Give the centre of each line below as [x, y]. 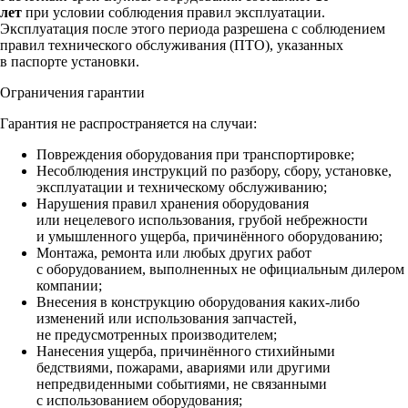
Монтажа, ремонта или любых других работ [174, 253]
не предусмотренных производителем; [157, 335]
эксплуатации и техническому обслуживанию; [182, 188]
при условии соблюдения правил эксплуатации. [173, 13]
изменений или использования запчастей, [167, 319]
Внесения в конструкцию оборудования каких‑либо [198, 302]
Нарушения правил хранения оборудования [173, 204]
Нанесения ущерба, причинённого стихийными [186, 352]
